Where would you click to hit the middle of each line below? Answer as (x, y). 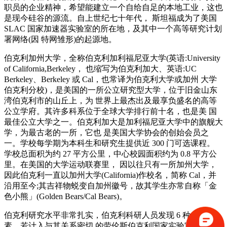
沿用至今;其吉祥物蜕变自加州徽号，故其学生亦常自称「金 (110, 185)
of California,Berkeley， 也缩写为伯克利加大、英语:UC (100, 68)
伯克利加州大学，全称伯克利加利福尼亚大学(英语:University (112, 58)
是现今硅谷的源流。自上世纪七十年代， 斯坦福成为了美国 (110, 18)
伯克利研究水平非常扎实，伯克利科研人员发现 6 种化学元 (109, 215)
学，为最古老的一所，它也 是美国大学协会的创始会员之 (106, 132)
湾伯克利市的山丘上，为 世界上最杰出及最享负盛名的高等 (110, 100)
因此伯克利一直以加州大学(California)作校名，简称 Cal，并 (110, 175)
